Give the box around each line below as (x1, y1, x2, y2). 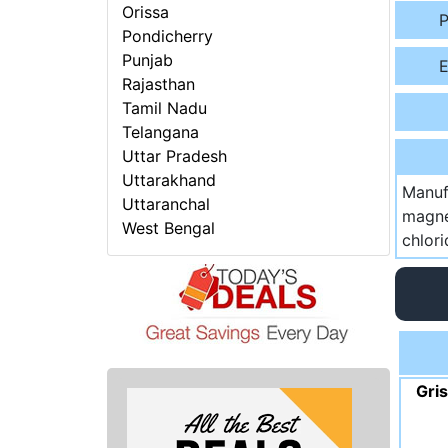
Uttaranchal (122, 194, 211, 215)
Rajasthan (122, 74, 196, 95)
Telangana (122, 122, 200, 143)
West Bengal (122, 218, 216, 239)
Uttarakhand (122, 170, 217, 191)
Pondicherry (122, 26, 214, 47)
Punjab (122, 50, 174, 71)
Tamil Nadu (122, 98, 208, 119)
